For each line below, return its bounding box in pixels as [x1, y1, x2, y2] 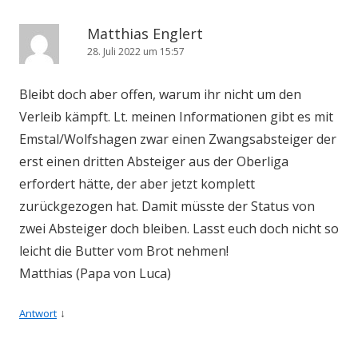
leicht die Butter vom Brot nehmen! [19, 242, 229, 260]
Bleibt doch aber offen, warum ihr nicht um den [19, 86, 301, 103]
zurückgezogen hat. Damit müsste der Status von [19, 197, 315, 215]
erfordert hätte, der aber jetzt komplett [19, 175, 255, 193]
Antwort [19, 306, 57, 320]
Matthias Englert [87, 24, 203, 43]
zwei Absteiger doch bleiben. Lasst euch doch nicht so [19, 220, 339, 237]
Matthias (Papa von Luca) [19, 265, 171, 282]
